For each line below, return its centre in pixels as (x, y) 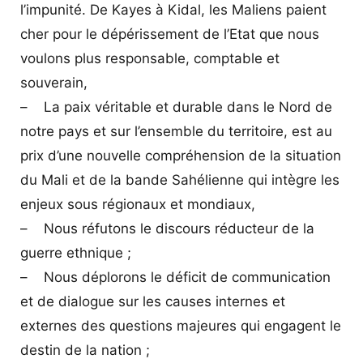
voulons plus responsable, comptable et (150, 58)
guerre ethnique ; (76, 252)
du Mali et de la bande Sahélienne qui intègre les (180, 179)
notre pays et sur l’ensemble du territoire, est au (176, 131)
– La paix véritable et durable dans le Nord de (176, 107)
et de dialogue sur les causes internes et (153, 301)
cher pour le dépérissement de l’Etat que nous (170, 34)
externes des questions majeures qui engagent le (181, 325)
